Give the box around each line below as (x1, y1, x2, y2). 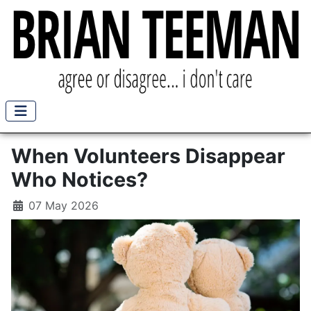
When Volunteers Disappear (11, 144, 285, 168)
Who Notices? (11, 167, 148, 192)
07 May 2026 (28, 199, 99, 212)
